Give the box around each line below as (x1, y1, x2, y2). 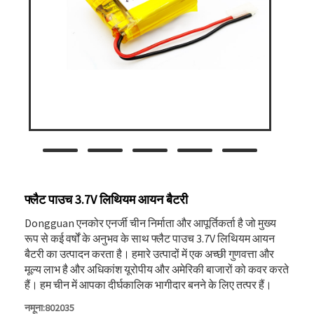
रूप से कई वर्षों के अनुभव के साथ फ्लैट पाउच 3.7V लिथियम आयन (25, 231, 275, 245)
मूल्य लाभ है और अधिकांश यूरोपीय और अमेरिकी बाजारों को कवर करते (25, 262, 289, 276)
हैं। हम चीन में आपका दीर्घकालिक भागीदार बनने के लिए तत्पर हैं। (25, 278, 272, 292)
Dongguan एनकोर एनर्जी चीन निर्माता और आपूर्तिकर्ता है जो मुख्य (25, 216, 276, 230)
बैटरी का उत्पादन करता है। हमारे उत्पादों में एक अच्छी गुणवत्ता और (25, 247, 274, 261)
